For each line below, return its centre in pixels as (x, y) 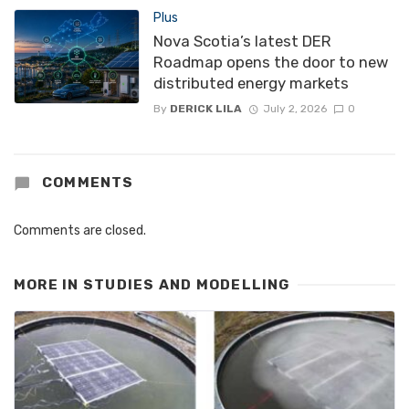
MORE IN (48, 284)
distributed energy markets (251, 84)
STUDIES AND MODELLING (186, 284)
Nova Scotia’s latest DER (242, 42)
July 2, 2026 (294, 108)
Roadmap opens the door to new (270, 63)
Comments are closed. (80, 230)
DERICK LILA (205, 108)
